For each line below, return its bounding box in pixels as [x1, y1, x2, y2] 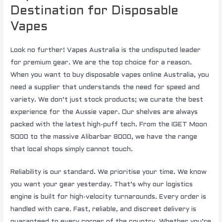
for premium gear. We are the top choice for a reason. [10, 59, 192, 66]
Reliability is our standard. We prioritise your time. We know [10, 169, 207, 176]
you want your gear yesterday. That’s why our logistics [10, 181, 193, 188]
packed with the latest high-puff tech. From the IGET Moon [10, 121, 208, 128]
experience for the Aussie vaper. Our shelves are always [10, 109, 198, 115]
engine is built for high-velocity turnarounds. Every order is [10, 194, 207, 201]
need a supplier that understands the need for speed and [10, 84, 200, 91]
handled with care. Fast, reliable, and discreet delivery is [10, 206, 197, 213]
